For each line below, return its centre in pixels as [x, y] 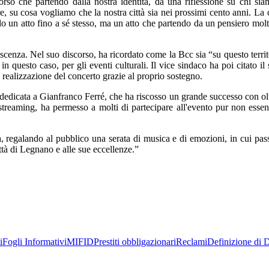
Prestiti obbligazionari [135, 242]
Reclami [192, 242]
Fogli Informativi [35, 242]
